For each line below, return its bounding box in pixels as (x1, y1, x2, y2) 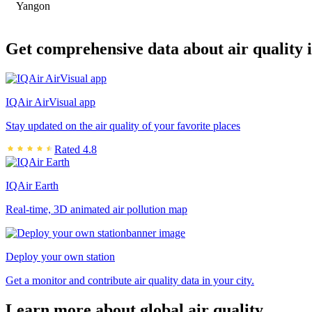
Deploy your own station (6, 250, 115, 263)
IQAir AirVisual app (6, 95, 95, 108)
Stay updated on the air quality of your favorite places (6, 119, 240, 132)
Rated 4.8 (54, 143, 97, 155)
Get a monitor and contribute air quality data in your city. (6, 274, 254, 286)
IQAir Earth (6, 179, 58, 192)
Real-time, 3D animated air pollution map (6, 203, 187, 215)
